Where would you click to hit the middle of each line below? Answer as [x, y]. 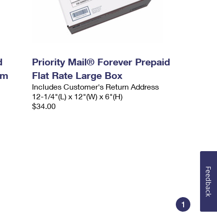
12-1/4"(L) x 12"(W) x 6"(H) [77, 96]
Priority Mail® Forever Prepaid [101, 62]
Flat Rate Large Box [77, 75]
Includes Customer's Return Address [96, 86]
